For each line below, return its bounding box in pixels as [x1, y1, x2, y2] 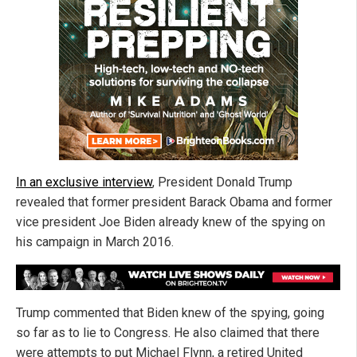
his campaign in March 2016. [16, 233, 174, 249]
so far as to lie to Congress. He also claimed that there [16, 324, 320, 340]
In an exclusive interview [16, 174, 152, 190]
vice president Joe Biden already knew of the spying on [16, 214, 325, 229]
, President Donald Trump [152, 174, 292, 190]
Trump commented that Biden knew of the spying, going [16, 304, 324, 320]
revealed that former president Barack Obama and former [16, 194, 332, 210]
